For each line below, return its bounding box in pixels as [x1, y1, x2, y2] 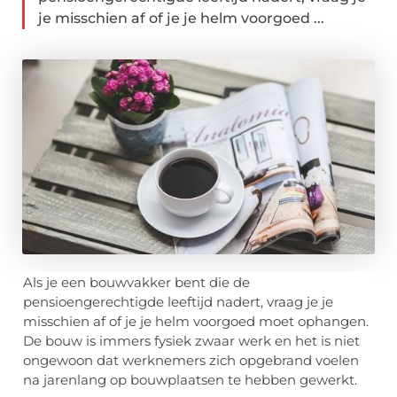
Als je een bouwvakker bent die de [23, 274, 250, 292]
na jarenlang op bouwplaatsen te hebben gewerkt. [23, 371, 357, 389]
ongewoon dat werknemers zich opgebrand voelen [23, 352, 359, 370]
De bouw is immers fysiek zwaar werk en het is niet [23, 332, 360, 350]
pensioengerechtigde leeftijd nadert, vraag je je [23, 293, 333, 311]
